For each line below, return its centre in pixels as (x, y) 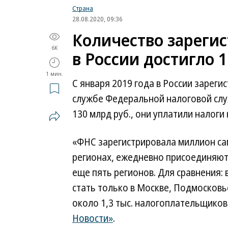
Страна (83, 8)
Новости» (93, 218)
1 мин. (54, 74)
